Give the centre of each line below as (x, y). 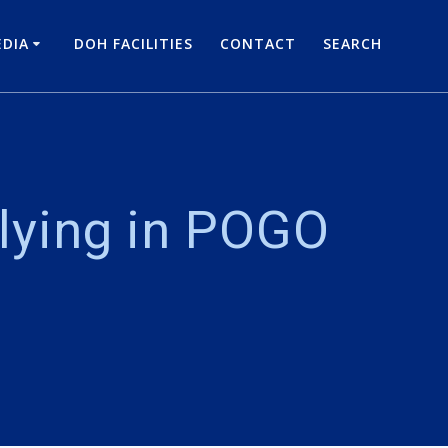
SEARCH (353, 44)
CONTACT (258, 44)
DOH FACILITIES (133, 44)
